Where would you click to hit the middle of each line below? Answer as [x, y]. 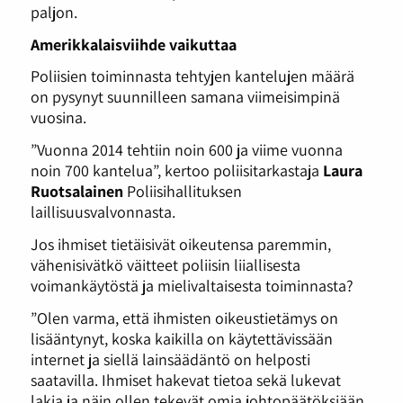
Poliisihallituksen [182, 191]
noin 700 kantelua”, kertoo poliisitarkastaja [176, 170]
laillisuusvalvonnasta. [103, 212]
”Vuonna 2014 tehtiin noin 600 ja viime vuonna [186, 150]
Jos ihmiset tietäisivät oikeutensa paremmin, [180, 243]
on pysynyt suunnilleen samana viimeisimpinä [185, 97]
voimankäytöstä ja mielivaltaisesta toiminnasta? [192, 285]
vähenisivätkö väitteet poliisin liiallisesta [165, 264]
